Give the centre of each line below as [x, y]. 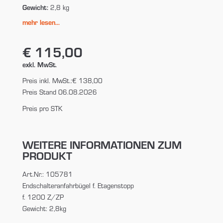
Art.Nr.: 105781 [47, 174]
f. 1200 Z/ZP [43, 197]
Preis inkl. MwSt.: [47, 81]
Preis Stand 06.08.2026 [59, 92]
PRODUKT [47, 156]
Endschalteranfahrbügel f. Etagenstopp [78, 186]
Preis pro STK [42, 109]
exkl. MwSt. [39, 65]
